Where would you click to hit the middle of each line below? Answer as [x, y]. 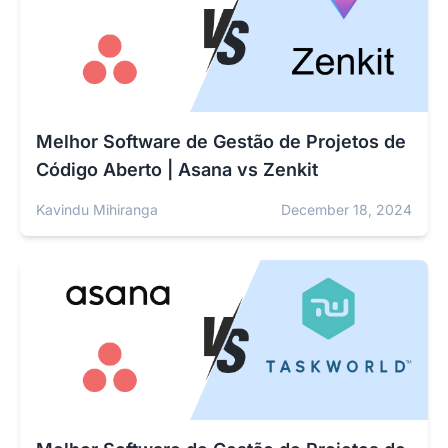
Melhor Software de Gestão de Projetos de [221, 142]
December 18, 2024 [346, 210]
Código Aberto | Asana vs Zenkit [177, 170]
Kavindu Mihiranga [97, 210]
